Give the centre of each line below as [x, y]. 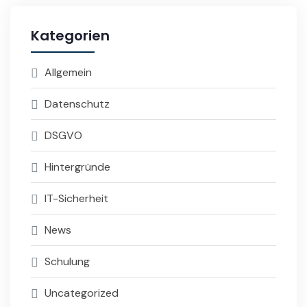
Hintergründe [77, 167]
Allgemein [68, 73]
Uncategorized [82, 293]
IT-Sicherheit [76, 199]
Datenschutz [77, 104]
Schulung [67, 262]
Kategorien [70, 36]
